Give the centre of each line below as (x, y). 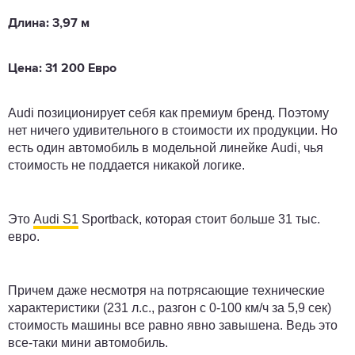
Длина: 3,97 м (49, 23)
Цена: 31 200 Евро (62, 69)
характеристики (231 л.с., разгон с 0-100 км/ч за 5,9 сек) (170, 307)
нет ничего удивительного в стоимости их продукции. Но (173, 130)
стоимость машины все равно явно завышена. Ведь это (173, 325)
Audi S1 (56, 219)
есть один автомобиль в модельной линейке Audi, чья (166, 147)
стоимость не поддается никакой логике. (126, 165)
